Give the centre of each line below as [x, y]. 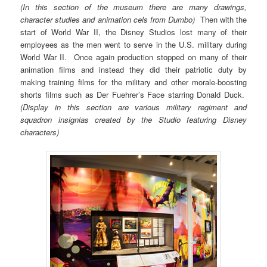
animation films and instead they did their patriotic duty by [133, 70]
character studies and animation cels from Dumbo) [108, 20]
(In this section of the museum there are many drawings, [133, 7]
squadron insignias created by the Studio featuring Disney [133, 120]
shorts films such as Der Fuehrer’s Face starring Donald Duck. [133, 95]
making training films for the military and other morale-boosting [133, 82]
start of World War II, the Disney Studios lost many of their [133, 32]
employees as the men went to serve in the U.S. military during [133, 45]
